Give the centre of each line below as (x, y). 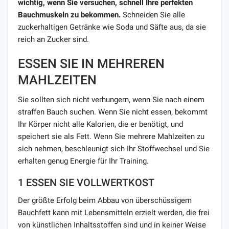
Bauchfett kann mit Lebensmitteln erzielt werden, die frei (114, 212)
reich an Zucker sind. (53, 39)
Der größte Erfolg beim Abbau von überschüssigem (105, 200)
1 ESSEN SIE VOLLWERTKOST (86, 182)
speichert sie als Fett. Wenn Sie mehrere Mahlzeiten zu (111, 136)
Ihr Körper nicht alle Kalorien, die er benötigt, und (100, 124)
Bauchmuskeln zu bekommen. (69, 15)
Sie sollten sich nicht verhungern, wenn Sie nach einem (111, 99)
